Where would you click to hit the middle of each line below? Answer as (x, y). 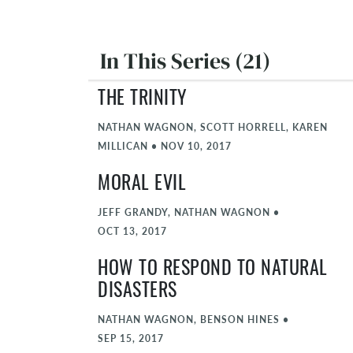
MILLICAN (123, 146)
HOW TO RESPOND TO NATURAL (213, 270)
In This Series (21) (185, 61)
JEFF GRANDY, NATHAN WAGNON (184, 212)
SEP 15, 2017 (131, 338)
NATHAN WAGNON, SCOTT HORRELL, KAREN (213, 127)
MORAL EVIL (142, 185)
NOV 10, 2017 (196, 146)
